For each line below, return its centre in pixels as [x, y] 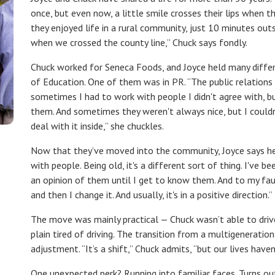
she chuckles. [136, 126]
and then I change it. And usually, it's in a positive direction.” [152, 194]
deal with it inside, [68, 126]
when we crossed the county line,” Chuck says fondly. [139, 42]
